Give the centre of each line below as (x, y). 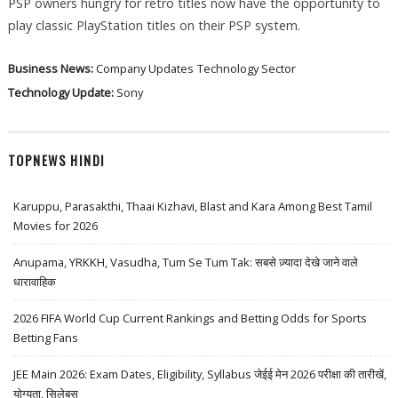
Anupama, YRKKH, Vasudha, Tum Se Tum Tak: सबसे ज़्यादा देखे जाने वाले (186, 262)
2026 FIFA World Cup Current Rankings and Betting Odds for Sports (191, 318)
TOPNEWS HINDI (56, 160)
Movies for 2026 (56, 225)
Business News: (52, 69)
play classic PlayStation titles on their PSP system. (154, 26)
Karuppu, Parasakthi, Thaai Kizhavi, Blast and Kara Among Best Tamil (193, 206)
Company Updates (144, 69)
